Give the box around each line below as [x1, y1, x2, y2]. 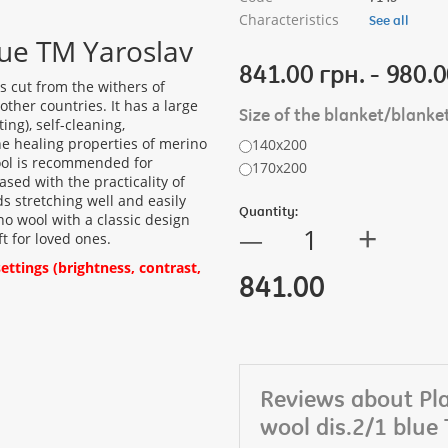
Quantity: [239, 202, 298, 219]
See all [369, 11, 409, 28]
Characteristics [239, 9, 339, 29]
